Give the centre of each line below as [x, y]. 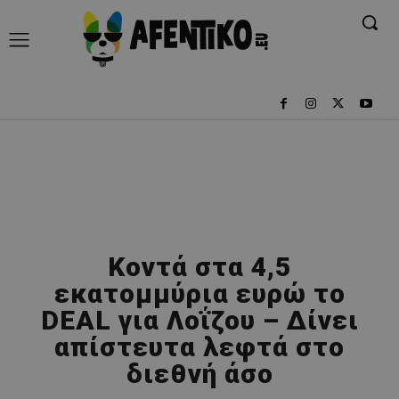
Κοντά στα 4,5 [199, 266]
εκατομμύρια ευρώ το [199, 293]
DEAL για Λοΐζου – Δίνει [199, 320]
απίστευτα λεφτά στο [199, 346]
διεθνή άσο [199, 373]
